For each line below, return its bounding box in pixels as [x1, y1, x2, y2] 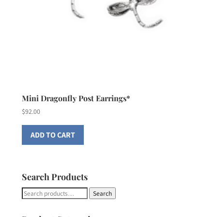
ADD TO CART [30, 130, 75, 140]
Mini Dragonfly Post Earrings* [21, 93, 130, 104]
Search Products [21, 171, 88, 183]
